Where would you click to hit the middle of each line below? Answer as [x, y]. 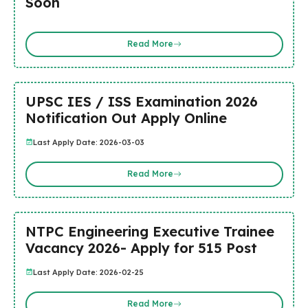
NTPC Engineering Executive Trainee [150, 231]
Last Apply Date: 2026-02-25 [88, 272]
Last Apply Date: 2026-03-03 [88, 142]
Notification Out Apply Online [126, 118]
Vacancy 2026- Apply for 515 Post [141, 247]
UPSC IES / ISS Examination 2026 [141, 101]
